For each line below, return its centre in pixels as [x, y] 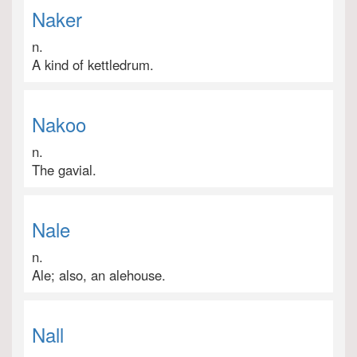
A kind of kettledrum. [93, 65]
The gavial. [64, 170]
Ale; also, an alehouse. [99, 275]
